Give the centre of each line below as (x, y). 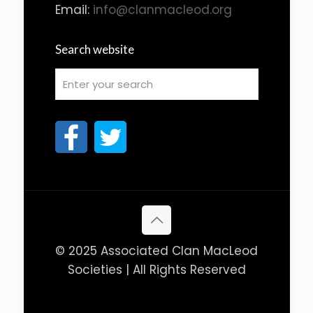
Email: (74, 10)
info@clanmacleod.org (162, 10)
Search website (94, 49)
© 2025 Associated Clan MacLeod (156, 251)
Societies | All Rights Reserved (156, 270)
